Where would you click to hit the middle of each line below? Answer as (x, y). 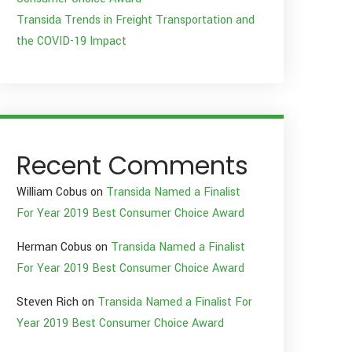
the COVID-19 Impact (71, 42)
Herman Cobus (54, 247)
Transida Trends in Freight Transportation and (136, 20)
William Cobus (52, 192)
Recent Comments (132, 166)
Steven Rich (48, 302)
